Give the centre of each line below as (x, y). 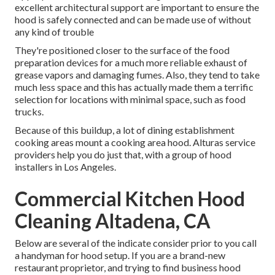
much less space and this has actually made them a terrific (134, 87)
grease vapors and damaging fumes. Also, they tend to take (137, 75)
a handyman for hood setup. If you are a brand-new (120, 255)
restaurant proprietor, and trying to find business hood (128, 268)
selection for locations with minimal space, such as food (130, 99)
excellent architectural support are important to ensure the (137, 7)
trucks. (29, 112)
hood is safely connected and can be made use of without (133, 20)
